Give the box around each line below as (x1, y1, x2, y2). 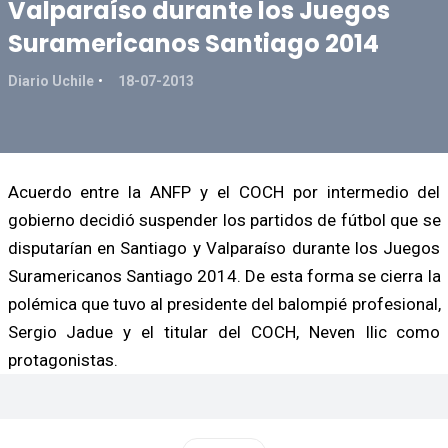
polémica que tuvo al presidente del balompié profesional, (7, 293, 441, 314)
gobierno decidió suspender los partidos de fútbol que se (7, 209, 441, 230)
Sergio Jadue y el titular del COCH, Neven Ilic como (7, 321, 441, 342)
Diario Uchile (7, 72, 94, 89)
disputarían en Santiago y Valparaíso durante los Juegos (7, 237, 441, 258)
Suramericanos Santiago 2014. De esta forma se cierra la (7, 265, 441, 286)
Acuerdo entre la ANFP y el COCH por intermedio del (7, 181, 441, 202)
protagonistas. (7, 349, 118, 370)
